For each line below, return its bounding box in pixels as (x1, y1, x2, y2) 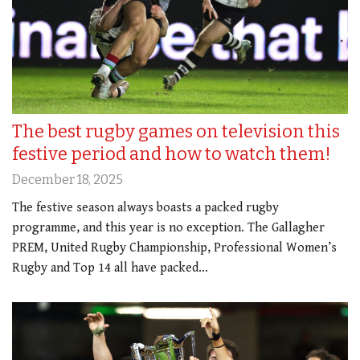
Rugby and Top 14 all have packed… (12, 260, 208, 276)
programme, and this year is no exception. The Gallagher (12, 219, 325, 235)
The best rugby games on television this (12, 120, 340, 142)
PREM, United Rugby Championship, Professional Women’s (12, 239, 337, 256)
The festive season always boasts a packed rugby (12, 199, 279, 215)
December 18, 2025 (12, 171, 123, 187)
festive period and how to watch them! (12, 142, 331, 165)
